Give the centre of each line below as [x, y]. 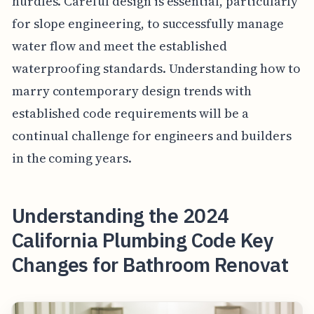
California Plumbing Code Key [143, 240]
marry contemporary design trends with [132, 90]
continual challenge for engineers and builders [151, 135]
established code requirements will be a [130, 113]
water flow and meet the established [120, 46]
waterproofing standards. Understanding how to [156, 68]
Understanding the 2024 [120, 215]
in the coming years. [71, 158]
